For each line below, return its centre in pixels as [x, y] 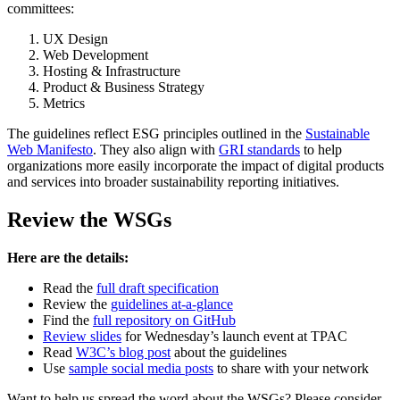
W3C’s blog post [123, 353]
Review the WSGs [89, 220]
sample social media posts [141, 369]
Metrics [64, 104]
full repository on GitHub [164, 321]
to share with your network [291, 369]
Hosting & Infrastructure [112, 71]
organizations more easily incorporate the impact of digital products [196, 166]
